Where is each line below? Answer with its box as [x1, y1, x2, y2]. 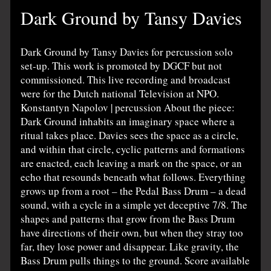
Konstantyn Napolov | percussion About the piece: [21, 100, 235, 114]
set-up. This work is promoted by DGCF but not [21, 58, 223, 73]
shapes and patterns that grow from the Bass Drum [21, 211, 235, 226]
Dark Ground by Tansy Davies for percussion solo [21, 44, 233, 59]
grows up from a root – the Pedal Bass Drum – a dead [21, 183, 247, 198]
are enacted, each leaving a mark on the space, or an [21, 155, 243, 170]
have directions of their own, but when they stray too [21, 225, 244, 240]
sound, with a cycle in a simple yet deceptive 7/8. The [21, 197, 248, 212]
